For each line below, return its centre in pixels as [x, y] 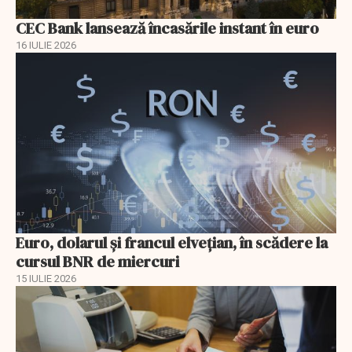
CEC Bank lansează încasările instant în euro [167, 29]
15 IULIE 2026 [46, 278]
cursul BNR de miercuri [97, 261]
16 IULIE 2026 [46, 46]
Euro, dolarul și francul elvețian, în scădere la [172, 242]
